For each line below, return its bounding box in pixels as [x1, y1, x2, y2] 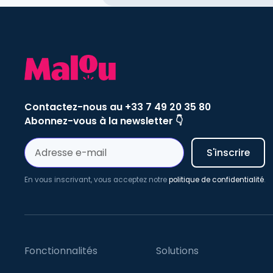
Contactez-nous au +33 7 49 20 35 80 [24, 99, 211, 114]
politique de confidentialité [169, 175, 264, 185]
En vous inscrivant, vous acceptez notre [24, 175, 169, 185]
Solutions [156, 244, 199, 258]
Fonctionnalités [24, 244, 98, 258]
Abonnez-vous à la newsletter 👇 [24, 113, 184, 128]
